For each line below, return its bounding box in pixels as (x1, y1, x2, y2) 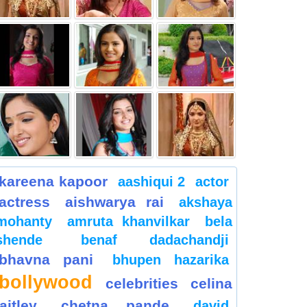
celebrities (105, 275, 178, 291)
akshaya (179, 194, 233, 210)
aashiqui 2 (117, 173, 186, 189)
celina (191, 275, 232, 291)
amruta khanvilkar (66, 213, 191, 229)
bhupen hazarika (112, 251, 230, 267)
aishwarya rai (65, 193, 164, 210)
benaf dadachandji (80, 232, 229, 247)
